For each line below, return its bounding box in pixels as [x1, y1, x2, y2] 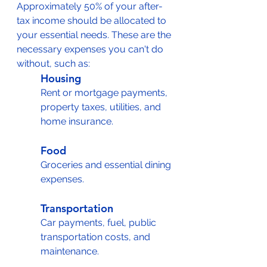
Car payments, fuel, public [41, 217, 159, 228]
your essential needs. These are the [17, 29, 173, 41]
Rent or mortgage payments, [41, 87, 170, 98]
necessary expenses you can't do [17, 44, 166, 55]
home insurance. [41, 116, 113, 127]
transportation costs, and [41, 231, 153, 243]
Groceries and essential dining [41, 159, 173, 170]
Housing [41, 72, 81, 85]
